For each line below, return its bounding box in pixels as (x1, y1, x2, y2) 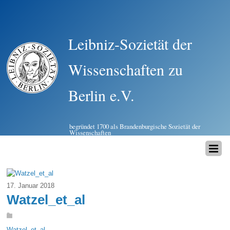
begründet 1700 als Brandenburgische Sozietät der (69, 122, 201, 131)
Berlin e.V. (68, 85, 135, 105)
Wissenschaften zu (68, 59, 183, 80)
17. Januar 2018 (7, 182, 55, 190)
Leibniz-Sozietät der (68, 33, 193, 54)
